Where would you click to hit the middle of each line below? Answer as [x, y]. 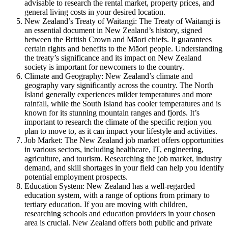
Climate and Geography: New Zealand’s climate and [109, 76]
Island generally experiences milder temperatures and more [118, 95]
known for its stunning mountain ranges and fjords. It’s [112, 113]
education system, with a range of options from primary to [117, 195]
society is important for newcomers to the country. [104, 67]
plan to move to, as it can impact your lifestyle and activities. [121, 131]
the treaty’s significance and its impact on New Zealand [113, 58]
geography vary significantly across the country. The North [119, 85]
